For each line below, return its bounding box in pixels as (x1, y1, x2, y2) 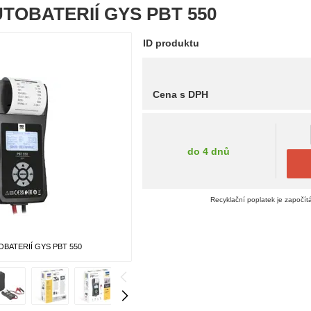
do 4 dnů (187, 145, 230, 157)
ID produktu (142, 37, 199, 49)
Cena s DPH (152, 89, 208, 100)
